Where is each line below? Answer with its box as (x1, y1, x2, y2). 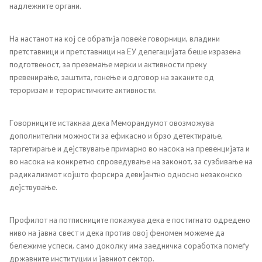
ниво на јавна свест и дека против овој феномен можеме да (9, 227, 225, 238)
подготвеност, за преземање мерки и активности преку (9, 58, 207, 70)
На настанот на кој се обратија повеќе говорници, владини (9, 33, 220, 44)
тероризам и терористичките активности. (9, 84, 157, 95)
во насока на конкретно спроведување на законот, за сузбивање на (9, 156, 253, 167)
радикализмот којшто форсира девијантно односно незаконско (9, 168, 242, 180)
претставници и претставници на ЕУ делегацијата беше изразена (9, 46, 241, 57)
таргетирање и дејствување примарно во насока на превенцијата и (9, 143, 250, 154)
